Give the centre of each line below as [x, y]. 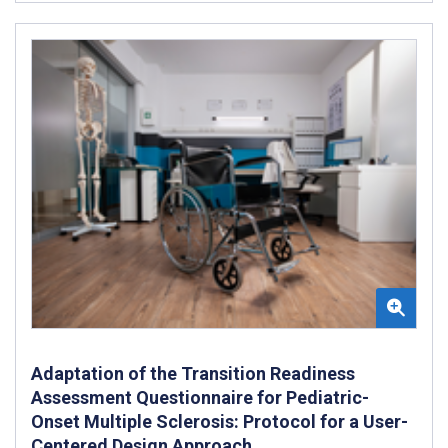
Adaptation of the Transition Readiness [193, 373]
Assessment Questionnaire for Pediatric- [200, 397]
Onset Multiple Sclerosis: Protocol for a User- [219, 421]
